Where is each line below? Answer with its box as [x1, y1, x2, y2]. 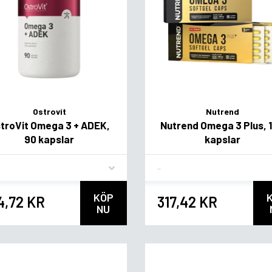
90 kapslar [24, 133, 75, 146]
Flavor [156, 157, 182, 169]
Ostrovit [32, 106, 66, 117]
